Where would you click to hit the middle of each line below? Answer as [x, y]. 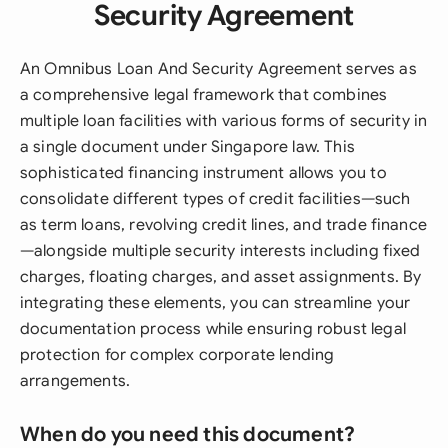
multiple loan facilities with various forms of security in [224, 121]
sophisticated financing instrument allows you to [203, 173]
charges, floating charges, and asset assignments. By [221, 277]
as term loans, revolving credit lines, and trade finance [223, 225]
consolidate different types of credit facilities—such [215, 199]
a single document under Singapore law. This [187, 147]
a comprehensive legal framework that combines [204, 95]
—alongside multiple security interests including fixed [220, 251]
